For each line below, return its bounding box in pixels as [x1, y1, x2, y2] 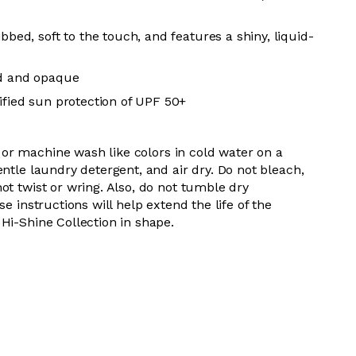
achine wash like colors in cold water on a [30, 145, 283, 160]
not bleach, [237, 162, 304, 177]
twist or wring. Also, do [17, 180, 158, 195]
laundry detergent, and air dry [25, 162, 211, 177]
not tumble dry [157, 180, 249, 195]
